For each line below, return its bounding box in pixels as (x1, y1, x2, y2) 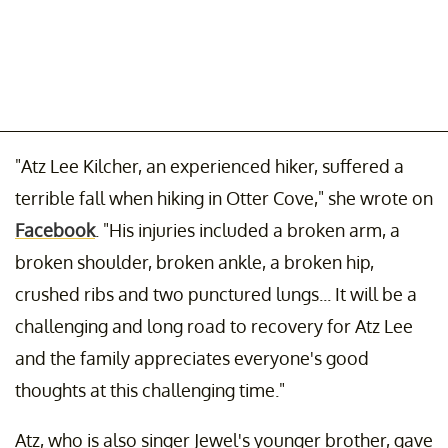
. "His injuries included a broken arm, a (95, 219, 400, 242)
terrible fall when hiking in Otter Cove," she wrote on (15, 187, 433, 210)
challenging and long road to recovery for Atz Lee (15, 315, 413, 338)
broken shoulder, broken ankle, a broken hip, (15, 251, 374, 274)
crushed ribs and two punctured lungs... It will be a (15, 283, 417, 306)
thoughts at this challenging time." (15, 379, 285, 402)
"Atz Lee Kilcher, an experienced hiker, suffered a (15, 155, 404, 178)
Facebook (15, 219, 95, 242)
